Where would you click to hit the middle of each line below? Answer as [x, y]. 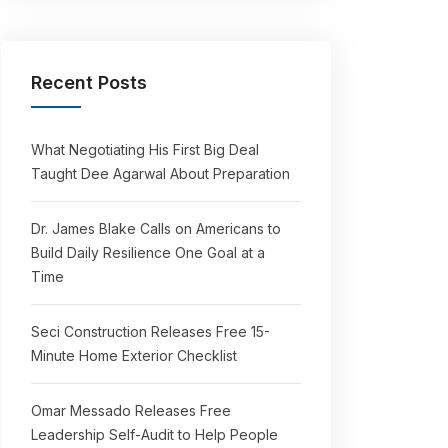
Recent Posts [89, 82]
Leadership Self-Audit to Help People [154, 434]
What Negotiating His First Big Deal [145, 149]
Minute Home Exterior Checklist [134, 355]
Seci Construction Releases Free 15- [150, 331]
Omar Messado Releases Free [131, 410]
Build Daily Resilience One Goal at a [148, 252]
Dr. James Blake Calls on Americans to [156, 228]
